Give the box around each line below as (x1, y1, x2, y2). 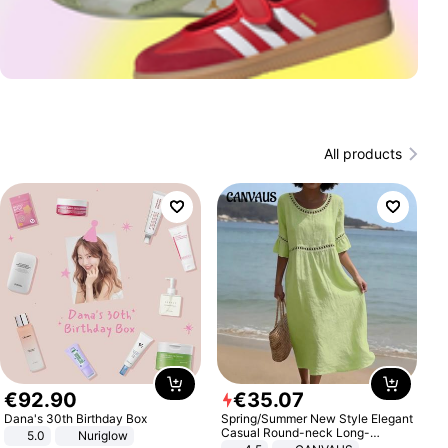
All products (323, 145, 402, 162)
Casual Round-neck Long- (220, 424, 370, 440)
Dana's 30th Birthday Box (4, 410, 148, 426)
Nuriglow (78, 427, 129, 443)
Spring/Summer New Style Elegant (220, 410, 413, 426)
